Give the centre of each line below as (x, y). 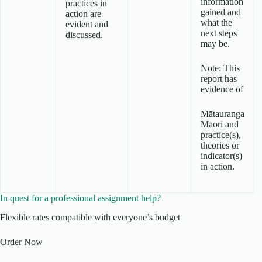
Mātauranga (223, 114)
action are (83, 14)
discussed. (84, 35)
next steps (219, 33)
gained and (221, 12)
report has (219, 79)
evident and (87, 25)
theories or (220, 146)
